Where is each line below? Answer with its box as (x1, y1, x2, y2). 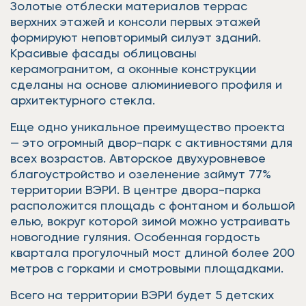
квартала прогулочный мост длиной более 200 (10, 245, 294, 260)
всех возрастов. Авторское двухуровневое (10, 151, 266, 165)
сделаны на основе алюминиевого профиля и (10, 77, 282, 92)
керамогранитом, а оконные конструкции (10, 61, 256, 76)
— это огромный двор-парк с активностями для (10, 135, 292, 150)
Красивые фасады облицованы (10, 46, 197, 60)
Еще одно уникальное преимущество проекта (10, 120, 285, 134)
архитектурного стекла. (10, 93, 155, 107)
